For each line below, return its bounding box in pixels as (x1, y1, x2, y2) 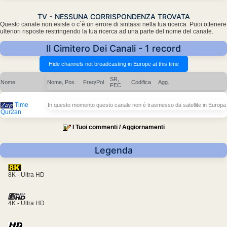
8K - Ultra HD (8, 171, 45, 179)
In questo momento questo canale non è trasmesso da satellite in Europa (48, 102, 226, 108)
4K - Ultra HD (8, 200, 45, 207)
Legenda (94, 145, 133, 156)
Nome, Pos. (47, 79, 76, 86)
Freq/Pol (83, 79, 104, 86)
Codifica (131, 79, 151, 86)
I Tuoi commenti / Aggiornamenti (72, 124, 165, 131)
